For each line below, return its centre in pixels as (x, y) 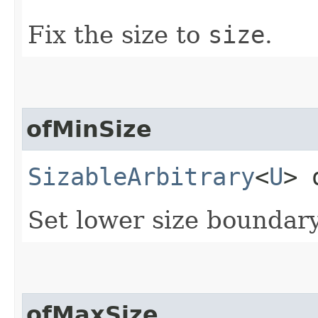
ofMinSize (89, 129)
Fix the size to (118, 34)
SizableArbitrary (141, 176)
